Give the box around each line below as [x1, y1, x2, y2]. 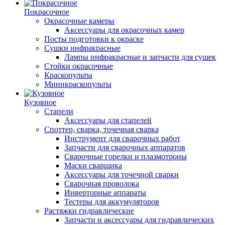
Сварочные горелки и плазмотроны [64, 152, 187, 161]
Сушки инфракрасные [44, 44, 121, 52]
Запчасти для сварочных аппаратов [64, 143, 185, 152]
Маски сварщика [64, 161, 122, 170]
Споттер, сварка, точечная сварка [44, 125, 159, 134]
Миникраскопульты [44, 80, 111, 88]
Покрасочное [24, 8, 69, 16]
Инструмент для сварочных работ [64, 134, 180, 143]
